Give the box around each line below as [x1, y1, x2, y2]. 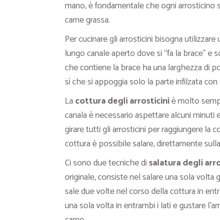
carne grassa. [65, 13, 110, 27]
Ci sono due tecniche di [65, 156, 149, 170]
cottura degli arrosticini [75, 94, 171, 109]
